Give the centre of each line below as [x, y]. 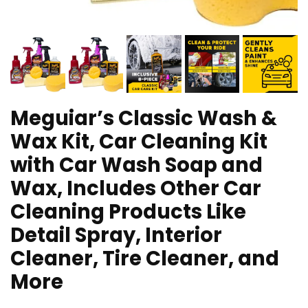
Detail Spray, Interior [116, 235]
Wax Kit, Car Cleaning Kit [139, 141]
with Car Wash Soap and [136, 165]
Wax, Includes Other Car [136, 188]
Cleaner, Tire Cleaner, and [145, 258]
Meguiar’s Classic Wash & [144, 118]
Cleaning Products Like [128, 211]
